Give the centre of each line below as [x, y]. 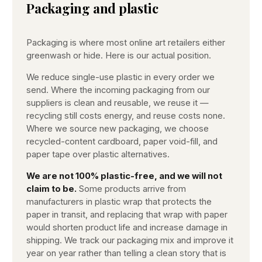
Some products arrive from [131, 189]
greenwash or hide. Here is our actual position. [119, 56]
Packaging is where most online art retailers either [126, 43]
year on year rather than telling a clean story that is [126, 253]
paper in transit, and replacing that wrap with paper [127, 214]
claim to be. [51, 189]
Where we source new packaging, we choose [118, 128]
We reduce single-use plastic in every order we [120, 77]
